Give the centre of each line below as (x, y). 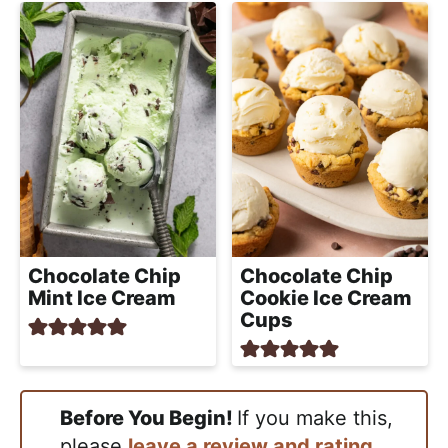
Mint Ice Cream (102, 297)
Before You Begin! (155, 418)
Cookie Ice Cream (326, 297)
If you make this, (315, 418)
